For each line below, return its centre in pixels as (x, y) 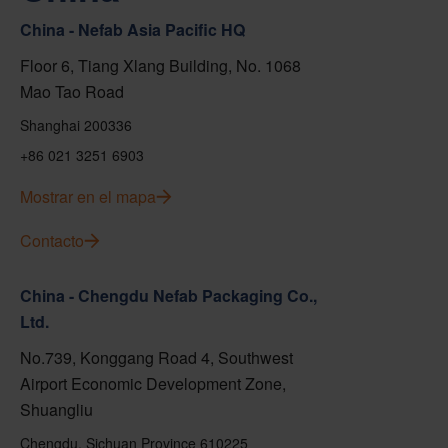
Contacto (52, 240)
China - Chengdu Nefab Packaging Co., (168, 295)
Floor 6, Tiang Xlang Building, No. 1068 (160, 65)
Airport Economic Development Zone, (153, 383)
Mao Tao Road (72, 91)
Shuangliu (56, 409)
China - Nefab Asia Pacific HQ (132, 29)
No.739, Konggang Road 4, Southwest (156, 357)
